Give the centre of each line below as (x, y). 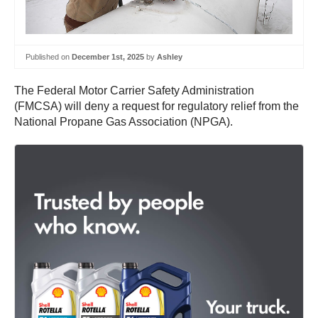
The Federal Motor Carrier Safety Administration (134, 91)
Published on (49, 56)
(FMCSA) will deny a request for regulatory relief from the (157, 106)
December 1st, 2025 (108, 56)
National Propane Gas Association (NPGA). (124, 122)
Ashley (170, 56)
